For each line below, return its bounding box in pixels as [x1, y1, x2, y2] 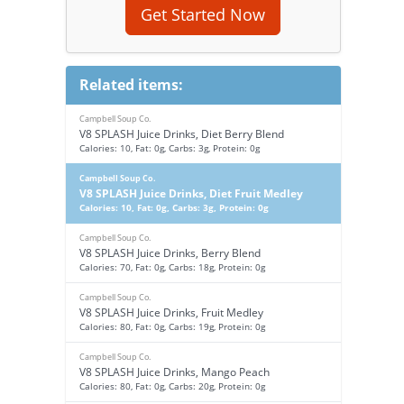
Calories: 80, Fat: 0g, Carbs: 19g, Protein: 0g [78, 320, 265, 333]
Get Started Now [141, 4, 266, 25]
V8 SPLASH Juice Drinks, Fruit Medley [78, 305, 263, 319]
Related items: [78, 75, 183, 95]
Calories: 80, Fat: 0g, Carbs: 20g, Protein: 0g [78, 380, 265, 392]
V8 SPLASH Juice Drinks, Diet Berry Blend [78, 126, 284, 141]
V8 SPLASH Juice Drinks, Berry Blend [78, 245, 261, 260]
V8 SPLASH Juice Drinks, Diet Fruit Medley [78, 186, 303, 200]
